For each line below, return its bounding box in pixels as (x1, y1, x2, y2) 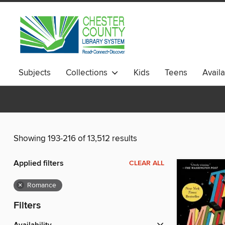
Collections (66, 67, 111, 78)
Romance (27, 181, 56, 190)
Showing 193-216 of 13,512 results (14, 133, 137, 145)
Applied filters (14, 158, 64, 169)
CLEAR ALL (129, 159, 164, 168)
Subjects (19, 67, 51, 78)
